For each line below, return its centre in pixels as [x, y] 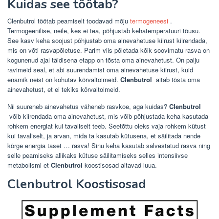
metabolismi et [29, 165]
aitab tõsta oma [176, 79]
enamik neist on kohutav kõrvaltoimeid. [64, 79]
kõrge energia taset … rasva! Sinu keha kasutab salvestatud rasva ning [109, 145]
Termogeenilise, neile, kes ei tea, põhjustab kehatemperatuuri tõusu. [104, 30]
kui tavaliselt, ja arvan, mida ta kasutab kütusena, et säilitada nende [104, 135]
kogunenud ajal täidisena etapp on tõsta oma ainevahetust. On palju [103, 60]
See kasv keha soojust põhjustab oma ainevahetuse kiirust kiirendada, [107, 40]
